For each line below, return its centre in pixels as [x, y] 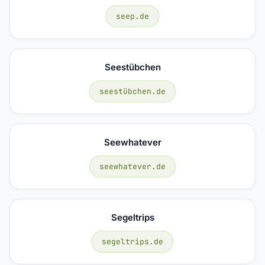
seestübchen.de [132, 91]
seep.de [132, 16]
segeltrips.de [132, 241]
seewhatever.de [132, 166]
